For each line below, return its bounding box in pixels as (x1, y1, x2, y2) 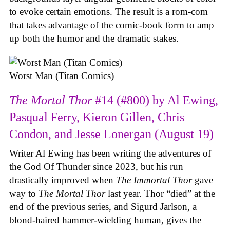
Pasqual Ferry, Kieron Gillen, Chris (9, 110, 184, 124)
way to (9, 188, 39, 199)
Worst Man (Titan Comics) (9, 70, 114, 81)
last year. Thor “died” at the (108, 188, 215, 199)
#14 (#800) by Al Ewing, (92, 93, 218, 107)
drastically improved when (9, 175, 116, 186)
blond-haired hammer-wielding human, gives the (9, 215, 201, 226)
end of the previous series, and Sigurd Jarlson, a (9, 201, 197, 213)
